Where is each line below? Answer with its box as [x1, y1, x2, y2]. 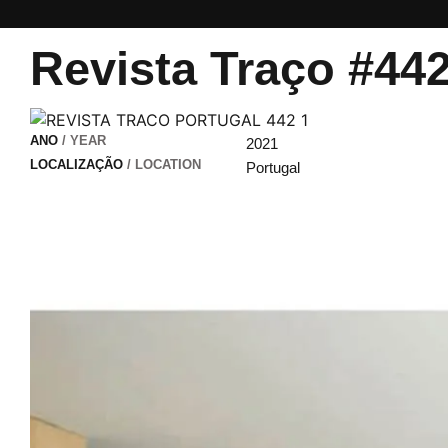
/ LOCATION [123, 156, 201, 172]
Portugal [245, 158, 300, 176]
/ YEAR [58, 132, 106, 148]
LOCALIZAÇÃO [30, 156, 123, 172]
